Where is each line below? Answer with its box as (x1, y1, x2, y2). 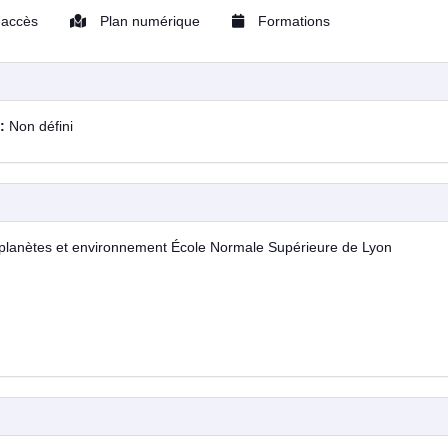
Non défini (9, 118, 73, 134)
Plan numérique (96, 13, 200, 29)
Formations (254, 13, 330, 29)
